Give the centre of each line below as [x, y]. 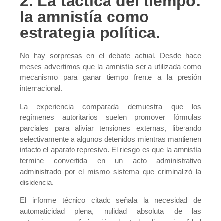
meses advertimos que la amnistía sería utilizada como [110, 67]
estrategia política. [90, 33]
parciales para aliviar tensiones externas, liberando [110, 128]
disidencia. [37, 182]
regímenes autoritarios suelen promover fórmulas [110, 117]
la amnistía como [84, 17]
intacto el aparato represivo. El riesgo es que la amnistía [110, 149]
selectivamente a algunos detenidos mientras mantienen [110, 139]
